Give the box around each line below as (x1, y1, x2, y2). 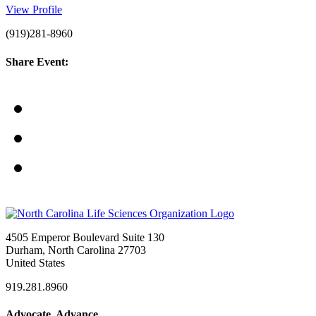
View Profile (6, 4, 62, 16)
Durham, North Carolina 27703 (6, 244, 146, 257)
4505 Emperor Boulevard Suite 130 (6, 231, 164, 244)
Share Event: (6, 55, 68, 68)
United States (6, 257, 65, 269)
